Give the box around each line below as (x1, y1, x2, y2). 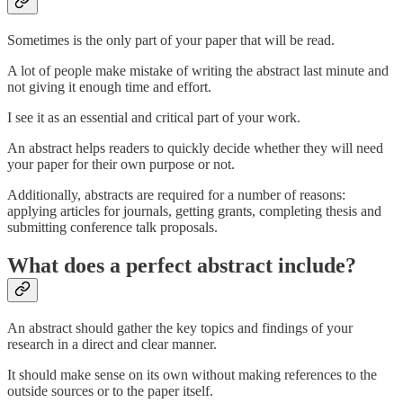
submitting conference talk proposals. (7, 219, 218, 236)
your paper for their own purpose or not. (7, 157, 235, 173)
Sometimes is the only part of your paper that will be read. (7, 32, 335, 49)
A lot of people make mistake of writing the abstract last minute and (7, 63, 389, 79)
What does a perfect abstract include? (7, 254, 356, 278)
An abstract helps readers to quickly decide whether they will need (7, 140, 383, 157)
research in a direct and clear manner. (7, 336, 217, 353)
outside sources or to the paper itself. (7, 383, 213, 399)
